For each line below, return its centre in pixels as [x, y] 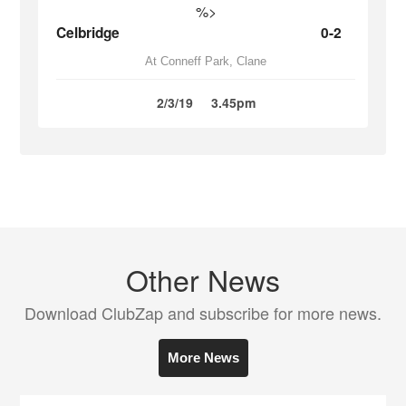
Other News [203, 279]
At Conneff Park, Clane [206, 61]
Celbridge [88, 33]
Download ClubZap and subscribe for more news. [203, 313]
